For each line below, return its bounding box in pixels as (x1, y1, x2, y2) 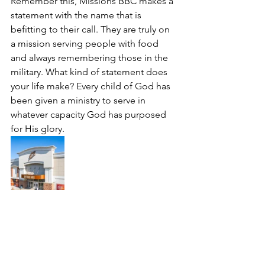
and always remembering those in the (11, 52, 170, 64)
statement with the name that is (11, 9, 144, 21)
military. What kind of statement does (11, 66, 170, 78)
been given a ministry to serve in (11, 95, 148, 106)
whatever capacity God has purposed (11, 109, 169, 121)
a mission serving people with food (11, 38, 161, 50)
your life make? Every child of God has (11, 80, 173, 92)
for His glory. (11, 123, 64, 135)
